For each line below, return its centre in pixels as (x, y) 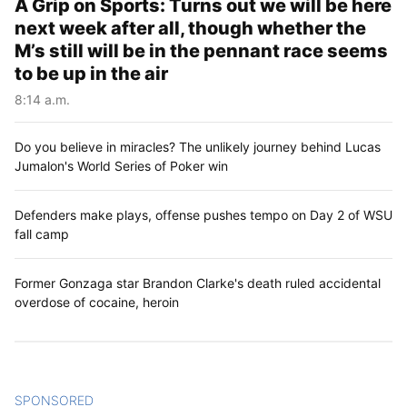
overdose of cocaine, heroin (97, 303)
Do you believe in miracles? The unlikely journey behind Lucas (198, 147)
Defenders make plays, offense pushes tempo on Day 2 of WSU (203, 215)
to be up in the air (91, 74)
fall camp (42, 234)
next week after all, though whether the (190, 29)
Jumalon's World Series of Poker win (121, 166)
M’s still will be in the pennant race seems (201, 51)
